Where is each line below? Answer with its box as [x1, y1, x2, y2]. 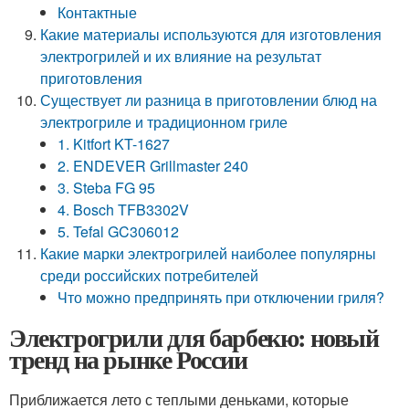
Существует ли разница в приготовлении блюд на [40, 89, 378, 110]
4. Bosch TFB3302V [58, 199, 190, 220]
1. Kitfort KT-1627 [58, 133, 171, 154]
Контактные [58, 2, 138, 23]
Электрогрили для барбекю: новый [9, 319, 379, 356]
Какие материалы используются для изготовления [40, 24, 383, 45]
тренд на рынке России [9, 341, 247, 378]
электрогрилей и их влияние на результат [40, 46, 322, 67]
